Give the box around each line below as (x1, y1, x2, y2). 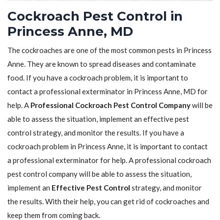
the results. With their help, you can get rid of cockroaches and (7, 197, 209, 206)
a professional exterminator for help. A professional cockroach (7, 156, 211, 165)
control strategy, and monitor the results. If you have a (7, 128, 184, 137)
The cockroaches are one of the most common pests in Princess (7, 46, 212, 55)
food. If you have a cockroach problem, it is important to (7, 73, 188, 82)
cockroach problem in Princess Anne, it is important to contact (7, 142, 208, 151)
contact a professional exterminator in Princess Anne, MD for (7, 87, 208, 96)
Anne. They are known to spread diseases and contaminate (7, 59, 196, 69)
